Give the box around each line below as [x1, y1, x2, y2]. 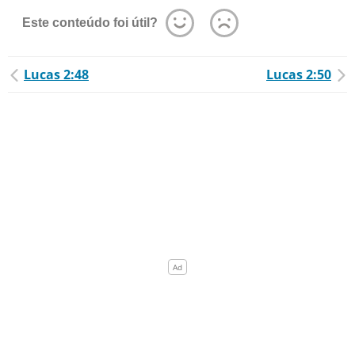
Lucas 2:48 [24, 66, 89, 83]
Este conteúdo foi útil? [22, 16, 158, 29]
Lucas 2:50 [266, 66, 331, 83]
